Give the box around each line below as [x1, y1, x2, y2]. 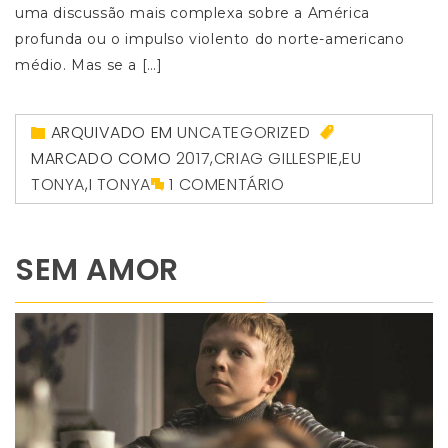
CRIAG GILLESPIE [213, 146, 339, 170]
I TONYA [88, 172, 151, 196]
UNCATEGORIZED [177, 120, 311, 144]
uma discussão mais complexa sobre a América [15, 3, 370, 22]
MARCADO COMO [31, 146, 176, 170]
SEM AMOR [15, 248, 179, 291]
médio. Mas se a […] [15, 55, 163, 74]
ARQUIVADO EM [50, 120, 178, 144]
